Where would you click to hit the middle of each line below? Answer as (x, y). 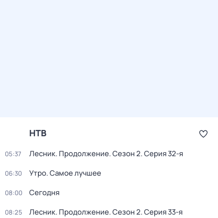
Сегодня (44, 192)
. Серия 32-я (162, 154)
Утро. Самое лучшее (65, 173)
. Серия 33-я (162, 212)
